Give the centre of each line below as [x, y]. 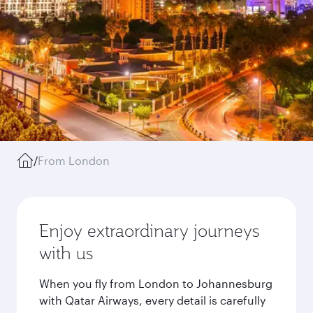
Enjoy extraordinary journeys [149, 231]
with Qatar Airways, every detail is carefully [152, 300]
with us [66, 253]
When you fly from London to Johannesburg [156, 283]
